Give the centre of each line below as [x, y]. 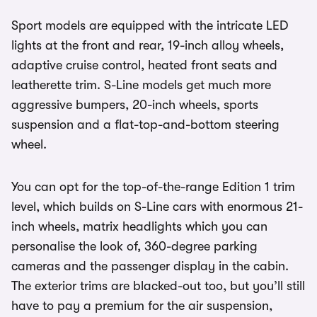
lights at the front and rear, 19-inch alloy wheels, [148, 45]
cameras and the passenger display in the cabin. [150, 266]
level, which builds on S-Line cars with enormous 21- [157, 207]
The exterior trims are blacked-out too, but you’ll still [158, 286]
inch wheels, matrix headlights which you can [139, 226]
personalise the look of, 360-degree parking [134, 246]
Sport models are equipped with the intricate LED [150, 25]
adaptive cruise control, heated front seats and [144, 65]
